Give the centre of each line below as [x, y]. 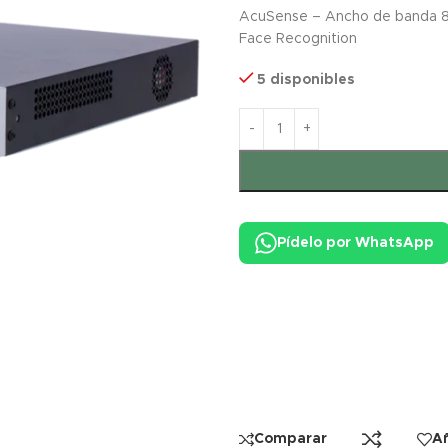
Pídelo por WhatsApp [355, 243]
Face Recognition [298, 39]
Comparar [290, 439]
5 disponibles [306, 80]
